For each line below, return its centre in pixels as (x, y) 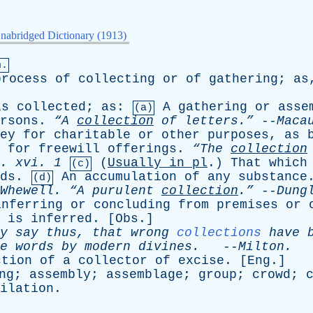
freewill (69, 149)
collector (113, 261)
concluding (132, 205)
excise (201, 261)
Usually (134, 163)
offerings (142, 149)
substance (273, 177)
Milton (261, 247)
